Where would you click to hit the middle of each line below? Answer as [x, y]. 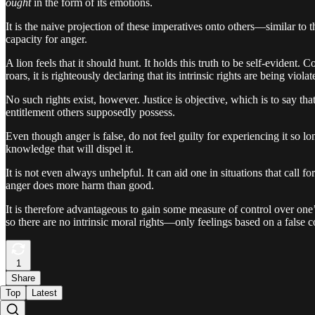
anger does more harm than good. [80, 185]
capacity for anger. [46, 39]
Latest [44, 292]
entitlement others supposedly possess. [90, 112]
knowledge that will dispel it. [70, 148]
